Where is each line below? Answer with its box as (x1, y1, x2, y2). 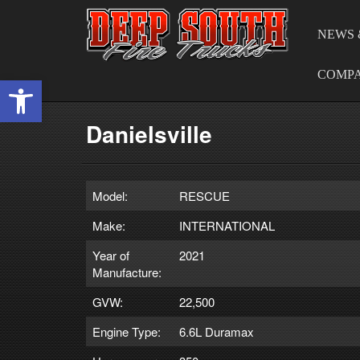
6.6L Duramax (179, 322, 254, 340)
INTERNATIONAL (179, 216, 275, 234)
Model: (92, 186, 128, 204)
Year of (92, 246, 129, 264)
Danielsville (86, 117, 212, 150)
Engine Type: (92, 322, 161, 340)
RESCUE (179, 186, 230, 204)
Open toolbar (7, 69, 87, 106)
